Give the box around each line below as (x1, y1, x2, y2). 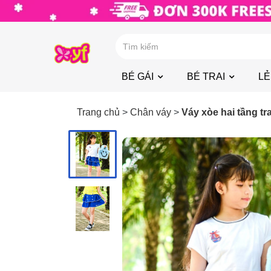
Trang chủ (77, 106, 120, 117)
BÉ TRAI (187, 71, 226, 82)
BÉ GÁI (122, 71, 154, 82)
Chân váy (130, 106, 171, 117)
